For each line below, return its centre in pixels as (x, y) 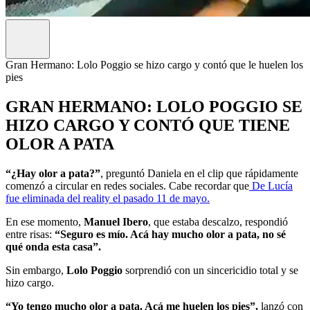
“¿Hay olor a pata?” (53, 173)
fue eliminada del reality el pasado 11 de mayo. (108, 198)
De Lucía (271, 185)
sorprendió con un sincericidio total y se (212, 270)
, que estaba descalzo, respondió (218, 221)
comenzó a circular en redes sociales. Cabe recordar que (127, 185)
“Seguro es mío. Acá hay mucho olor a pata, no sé (170, 234)
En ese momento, (45, 221)
